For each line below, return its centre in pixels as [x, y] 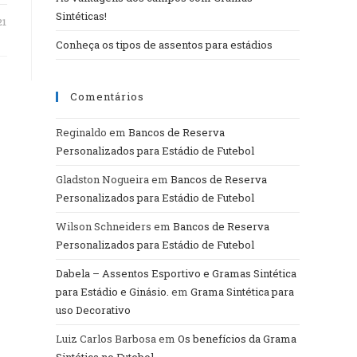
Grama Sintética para [242, 291]
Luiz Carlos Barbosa [106, 338]
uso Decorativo [93, 310]
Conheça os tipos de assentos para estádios [164, 44]
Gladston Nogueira [102, 179]
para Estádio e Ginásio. [112, 291]
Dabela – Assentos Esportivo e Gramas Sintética [176, 273]
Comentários [107, 96]
